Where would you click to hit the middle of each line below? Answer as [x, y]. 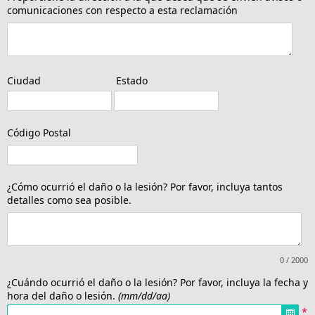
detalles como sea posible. [69, 200]
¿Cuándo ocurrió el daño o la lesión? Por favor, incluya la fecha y [157, 283]
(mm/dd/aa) [144, 296]
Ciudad [24, 81]
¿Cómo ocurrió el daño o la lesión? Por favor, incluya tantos [145, 187]
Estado [129, 81]
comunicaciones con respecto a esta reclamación [122, 11]
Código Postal [39, 133]
